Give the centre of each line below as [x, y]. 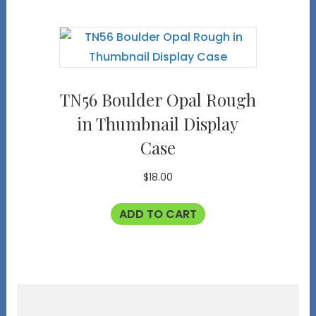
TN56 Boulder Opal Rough [158, 99]
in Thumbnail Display [158, 123]
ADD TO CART [158, 214]
